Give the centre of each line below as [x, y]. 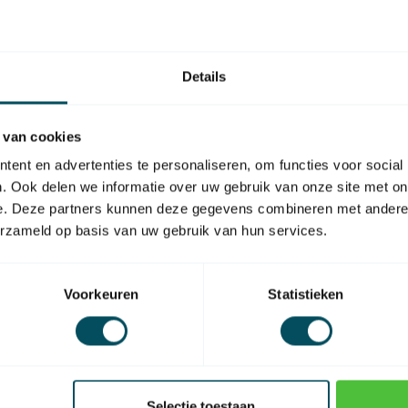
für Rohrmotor [286, 216]
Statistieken [306, 294]
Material [264, 253]
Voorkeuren [101, 294]
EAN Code [270, 178]
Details [204, 76]
